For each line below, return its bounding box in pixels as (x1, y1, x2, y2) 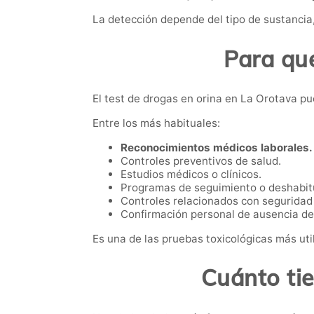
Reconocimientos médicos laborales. (121, 140, 313, 154)
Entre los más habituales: (93, 116, 220, 130)
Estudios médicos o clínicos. (121, 167, 261, 181)
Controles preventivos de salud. (121, 153, 281, 168)
